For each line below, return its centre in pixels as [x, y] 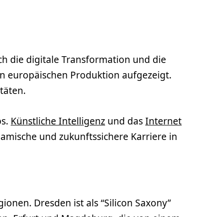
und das [125, 121]
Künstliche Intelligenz [58, 121]
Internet [163, 121]
